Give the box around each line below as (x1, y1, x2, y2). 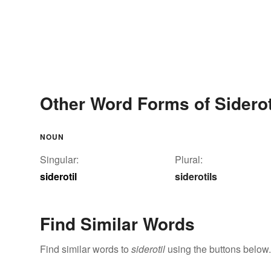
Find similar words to (40, 242, 131, 256)
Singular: (40, 152, 79, 167)
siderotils (175, 169, 217, 184)
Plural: (175, 152, 203, 167)
